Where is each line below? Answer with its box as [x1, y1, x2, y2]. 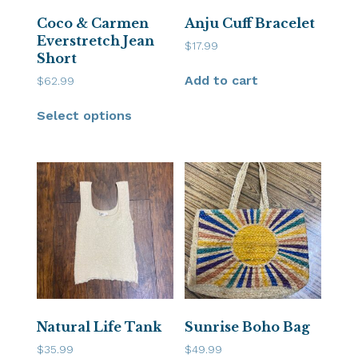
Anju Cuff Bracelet [185, 14, 316, 31]
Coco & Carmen [37, 14, 149, 31]
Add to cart [185, 72, 259, 88]
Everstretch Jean [37, 32, 155, 49]
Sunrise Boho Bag [185, 318, 311, 335]
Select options [37, 107, 133, 123]
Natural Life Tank [37, 318, 162, 335]
